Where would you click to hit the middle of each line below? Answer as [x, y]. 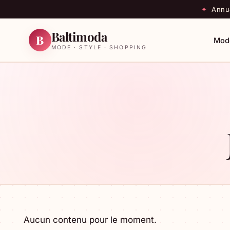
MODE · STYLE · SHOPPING [99, 48]
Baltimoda [79, 37]
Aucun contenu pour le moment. [90, 220]
